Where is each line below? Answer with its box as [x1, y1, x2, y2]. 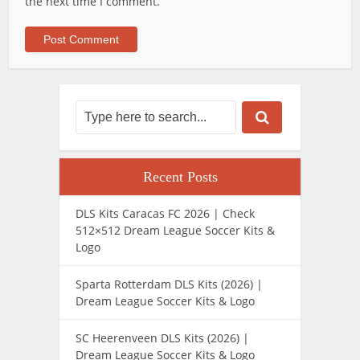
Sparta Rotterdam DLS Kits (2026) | [76, 276, 263, 292]
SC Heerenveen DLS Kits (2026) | [76, 329, 249, 346]
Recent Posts [142, 168, 218, 185]
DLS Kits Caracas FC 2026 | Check [76, 205, 255, 221]
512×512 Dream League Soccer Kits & [76, 222, 275, 238]
